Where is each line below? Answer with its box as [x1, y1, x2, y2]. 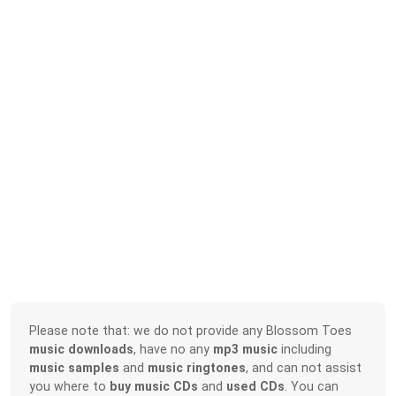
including [278, 341, 332, 356]
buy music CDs [110, 378, 199, 393]
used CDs [226, 378, 286, 393]
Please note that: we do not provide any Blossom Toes [29, 323, 353, 338]
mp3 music [213, 341, 278, 356]
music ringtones [148, 360, 247, 375]
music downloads [29, 341, 134, 356]
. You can [285, 378, 339, 393]
